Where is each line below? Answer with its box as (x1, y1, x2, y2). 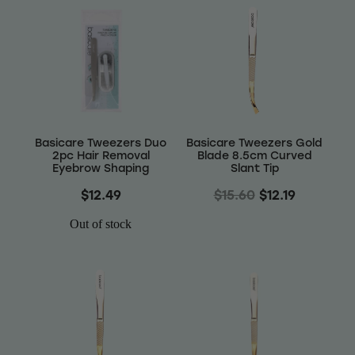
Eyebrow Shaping (52, 160, 149, 176)
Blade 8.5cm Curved (197, 147, 312, 163)
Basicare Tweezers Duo (35, 135, 166, 151)
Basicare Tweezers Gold (186, 135, 323, 151)
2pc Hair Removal (52, 147, 150, 163)
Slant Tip (230, 160, 279, 176)
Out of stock (70, 217, 132, 231)
